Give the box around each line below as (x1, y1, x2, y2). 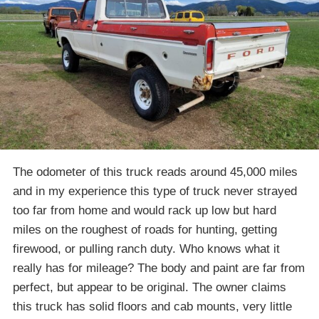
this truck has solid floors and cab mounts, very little (13, 300, 292, 314)
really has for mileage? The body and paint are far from (13, 261, 305, 276)
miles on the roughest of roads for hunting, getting (13, 223, 277, 237)
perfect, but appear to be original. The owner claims (13, 281, 286, 295)
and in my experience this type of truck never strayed (13, 184, 297, 199)
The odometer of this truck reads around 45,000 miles (13, 165, 298, 179)
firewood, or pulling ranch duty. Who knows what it (13, 242, 280, 256)
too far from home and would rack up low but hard (13, 204, 276, 218)
